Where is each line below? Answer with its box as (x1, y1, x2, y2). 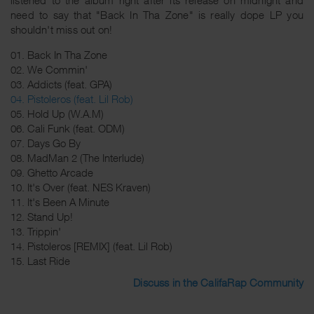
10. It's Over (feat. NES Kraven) (11, 180, 151, 193)
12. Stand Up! (11, 210, 73, 223)
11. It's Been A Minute (11, 195, 109, 208)
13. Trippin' (11, 224, 61, 238)
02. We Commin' (11, 62, 88, 76)
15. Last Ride (11, 254, 70, 267)
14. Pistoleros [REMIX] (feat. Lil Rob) (11, 239, 172, 252)
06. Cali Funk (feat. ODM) (11, 121, 125, 135)
